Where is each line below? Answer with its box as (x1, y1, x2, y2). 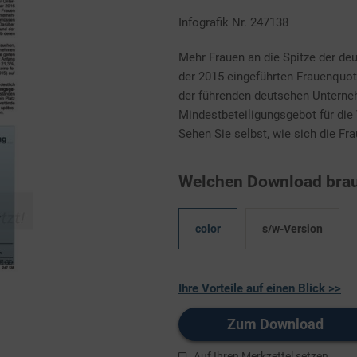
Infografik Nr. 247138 (178, 15, 288, 29)
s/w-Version (261, 222, 323, 235)
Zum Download (227, 316, 324, 332)
